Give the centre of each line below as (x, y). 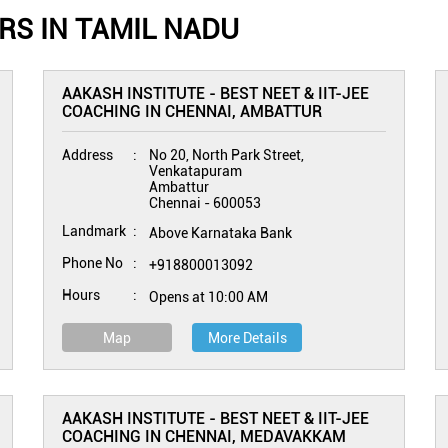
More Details (247, 338)
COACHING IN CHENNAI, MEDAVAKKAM (204, 436)
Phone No (93, 263)
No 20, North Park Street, (227, 155)
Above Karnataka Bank (221, 233)
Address (88, 155)
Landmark (94, 231)
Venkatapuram (196, 171)
